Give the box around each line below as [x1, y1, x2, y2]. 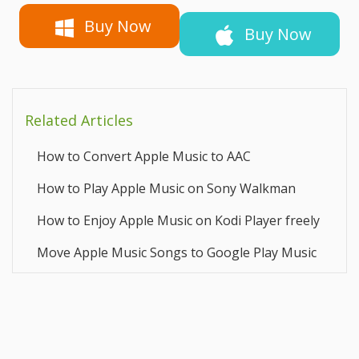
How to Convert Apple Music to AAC [37, 147, 251, 166]
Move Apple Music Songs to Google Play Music [37, 244, 317, 262]
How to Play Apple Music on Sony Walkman [37, 179, 296, 198]
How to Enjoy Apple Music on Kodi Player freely [37, 212, 320, 230]
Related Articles [25, 111, 133, 131]
